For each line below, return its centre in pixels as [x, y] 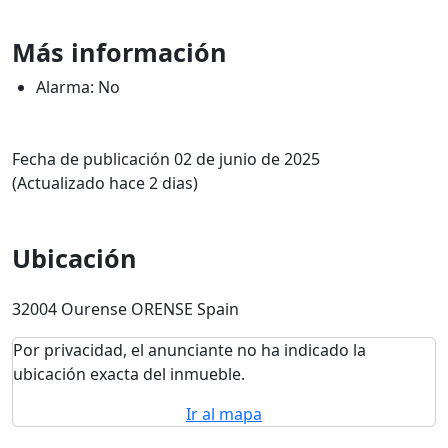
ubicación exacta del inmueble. [129, 374]
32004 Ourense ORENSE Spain [125, 309]
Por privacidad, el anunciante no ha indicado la [189, 350]
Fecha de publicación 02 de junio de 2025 [166, 159]
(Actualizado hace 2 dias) [105, 183]
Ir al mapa [224, 414]
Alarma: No [78, 87]
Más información [119, 52]
